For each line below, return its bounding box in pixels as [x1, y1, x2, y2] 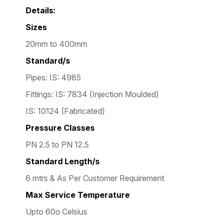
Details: [26, 5, 56, 15]
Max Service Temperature [26, 189, 130, 200]
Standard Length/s [26, 156, 100, 166]
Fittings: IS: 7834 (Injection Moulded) [26, 89, 161, 99]
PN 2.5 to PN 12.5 [26, 139, 89, 149]
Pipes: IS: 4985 [26, 72, 81, 82]
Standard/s [26, 55, 70, 66]
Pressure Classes [26, 122, 95, 133]
